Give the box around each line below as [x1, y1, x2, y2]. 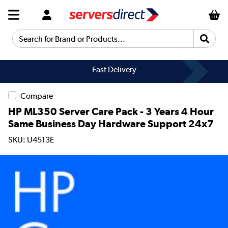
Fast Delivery [92, 65, 136, 74]
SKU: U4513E [8, 135, 54, 145]
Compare [20, 91, 53, 101]
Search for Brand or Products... [12, 38, 123, 47]
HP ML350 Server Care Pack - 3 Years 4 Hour [8, 105, 214, 118]
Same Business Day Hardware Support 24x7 [8, 117, 214, 130]
